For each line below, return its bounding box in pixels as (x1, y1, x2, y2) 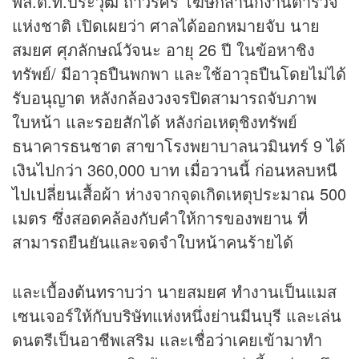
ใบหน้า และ (12, 110, 95, 134)
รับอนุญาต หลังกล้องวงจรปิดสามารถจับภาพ (12, 86, 317, 110)
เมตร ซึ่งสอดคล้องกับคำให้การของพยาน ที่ (12, 206, 308, 230)
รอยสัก (95, 110, 142, 134)
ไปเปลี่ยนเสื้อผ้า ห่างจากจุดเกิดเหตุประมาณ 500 (12, 182, 346, 206)
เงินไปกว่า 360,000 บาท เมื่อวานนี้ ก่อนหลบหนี (12, 158, 337, 182)
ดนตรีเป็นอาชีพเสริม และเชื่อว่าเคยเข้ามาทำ (12, 328, 322, 352)
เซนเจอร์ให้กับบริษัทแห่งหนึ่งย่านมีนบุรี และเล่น (12, 304, 341, 328)
